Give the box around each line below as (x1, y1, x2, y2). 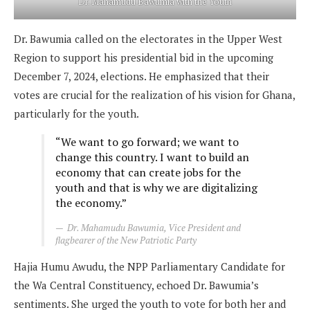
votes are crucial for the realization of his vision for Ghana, (14, 87, 295, 102)
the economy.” (55, 194, 127, 210)
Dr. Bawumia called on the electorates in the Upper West (14, 31, 282, 46)
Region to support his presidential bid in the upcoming (14, 50, 273, 64)
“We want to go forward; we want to (55, 134, 239, 149)
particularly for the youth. (14, 106, 139, 120)
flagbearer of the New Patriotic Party (55, 233, 197, 246)
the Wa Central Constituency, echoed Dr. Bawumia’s (14, 277, 259, 292)
